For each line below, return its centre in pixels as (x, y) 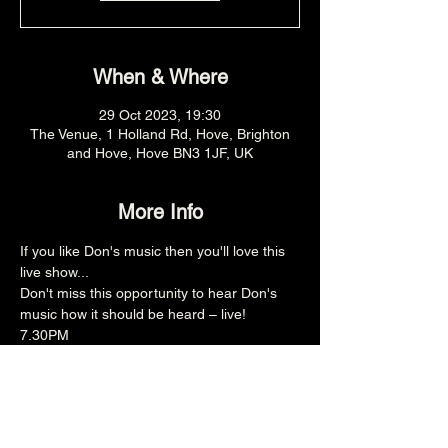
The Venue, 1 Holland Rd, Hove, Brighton (160, 134)
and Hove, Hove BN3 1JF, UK (160, 153)
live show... (54, 272)
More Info (160, 212)
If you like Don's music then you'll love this (154, 251)
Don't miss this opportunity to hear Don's (150, 293)
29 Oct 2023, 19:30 (160, 115)
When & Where (160, 77)
